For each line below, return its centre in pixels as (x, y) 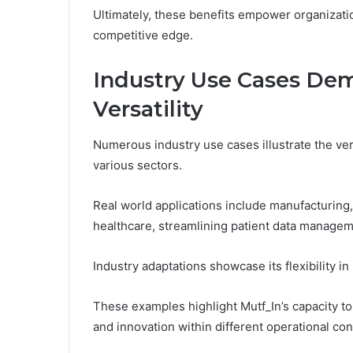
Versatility (148, 110)
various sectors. (137, 165)
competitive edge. (143, 35)
